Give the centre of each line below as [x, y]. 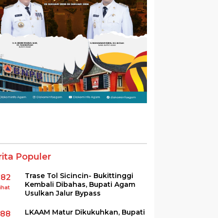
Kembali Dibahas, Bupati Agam [80, 184]
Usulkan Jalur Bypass [63, 193]
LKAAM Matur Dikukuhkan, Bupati [85, 212]
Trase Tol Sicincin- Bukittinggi [79, 175]
